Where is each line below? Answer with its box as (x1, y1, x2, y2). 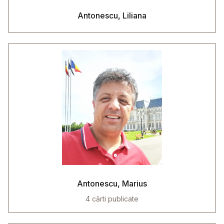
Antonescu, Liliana (77, 10, 146, 20)
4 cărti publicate (85, 194, 138, 203)
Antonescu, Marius (77, 178, 147, 188)
